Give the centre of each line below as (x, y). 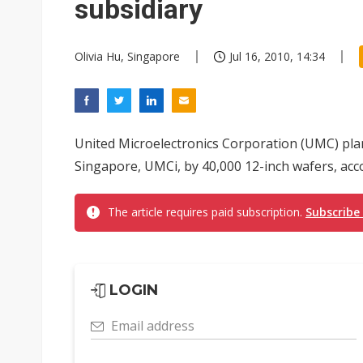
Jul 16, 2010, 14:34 (277, 56)
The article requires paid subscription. (207, 212)
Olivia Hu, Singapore (127, 56)
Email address (153, 326)
